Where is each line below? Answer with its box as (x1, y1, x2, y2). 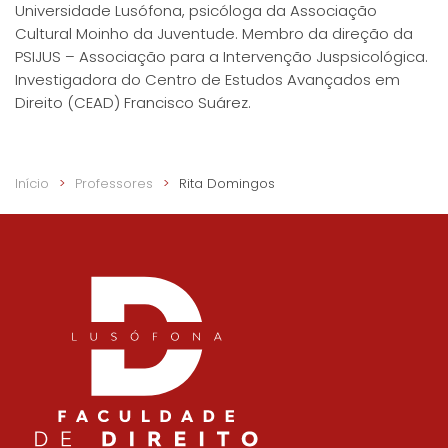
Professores (75, 174, 153, 194)
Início (15, 174, 49, 194)
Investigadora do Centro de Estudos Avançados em (15, 69, 400, 91)
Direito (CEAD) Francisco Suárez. (15, 92, 251, 114)
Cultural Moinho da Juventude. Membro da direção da (15, 23, 413, 45)
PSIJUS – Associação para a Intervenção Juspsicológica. (15, 46, 428, 68)
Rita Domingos (179, 174, 275, 194)
